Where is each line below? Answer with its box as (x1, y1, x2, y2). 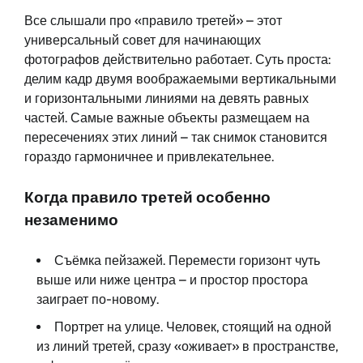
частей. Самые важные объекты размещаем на (24, 110, 310, 126)
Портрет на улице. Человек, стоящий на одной (54, 318, 331, 335)
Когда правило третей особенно (24, 188, 271, 207)
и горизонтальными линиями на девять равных (24, 91, 309, 107)
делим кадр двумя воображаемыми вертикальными (24, 71, 336, 88)
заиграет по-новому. (36, 291, 159, 307)
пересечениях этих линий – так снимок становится (24, 130, 327, 146)
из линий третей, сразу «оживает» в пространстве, (36, 338, 338, 354)
